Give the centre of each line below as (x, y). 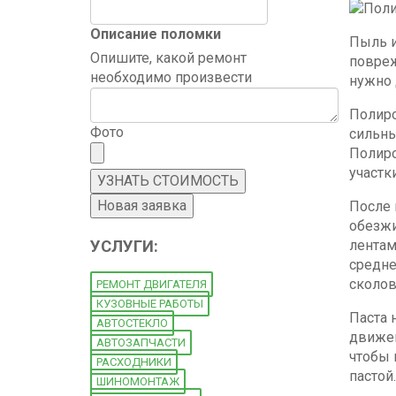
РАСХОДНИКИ (134, 362)
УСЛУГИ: (124, 246)
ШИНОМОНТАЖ (138, 382)
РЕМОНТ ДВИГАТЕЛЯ (152, 285)
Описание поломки (156, 34)
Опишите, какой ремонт (168, 58)
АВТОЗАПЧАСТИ (141, 343)
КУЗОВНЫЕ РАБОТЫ (150, 304)
